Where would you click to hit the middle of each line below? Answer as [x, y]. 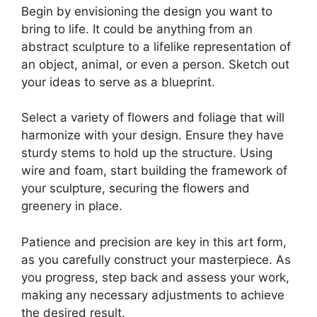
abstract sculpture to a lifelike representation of [156, 46]
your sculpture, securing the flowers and [136, 189]
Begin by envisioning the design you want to [147, 11]
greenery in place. [72, 206]
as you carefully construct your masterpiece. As [156, 259]
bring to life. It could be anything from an [137, 29]
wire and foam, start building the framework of [154, 171]
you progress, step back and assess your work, [155, 277]
